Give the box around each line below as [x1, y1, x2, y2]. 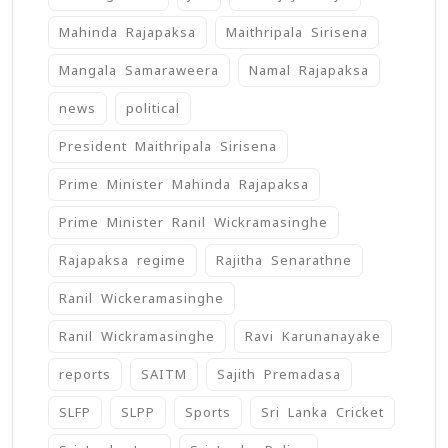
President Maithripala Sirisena [59, 138, 277, 156]
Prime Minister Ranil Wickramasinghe [59, 214, 328, 232]
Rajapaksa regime [59, 252, 186, 270]
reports [59, 366, 111, 384]
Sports [185, 404, 231, 422]
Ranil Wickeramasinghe [59, 290, 224, 308]
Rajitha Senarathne [216, 252, 352, 270]
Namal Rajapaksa [249, 62, 369, 80]
